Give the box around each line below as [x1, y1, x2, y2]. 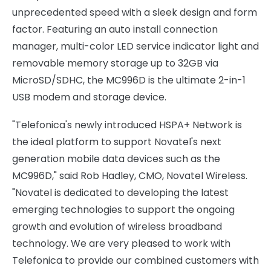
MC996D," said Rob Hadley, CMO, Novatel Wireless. [12, 169, 247, 183]
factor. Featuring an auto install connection [12, 22, 218, 36]
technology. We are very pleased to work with [12, 237, 230, 250]
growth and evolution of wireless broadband [12, 220, 222, 233]
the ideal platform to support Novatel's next [12, 135, 221, 149]
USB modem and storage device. [12, 90, 166, 104]
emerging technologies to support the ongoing [12, 203, 235, 217]
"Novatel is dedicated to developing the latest [12, 186, 229, 200]
